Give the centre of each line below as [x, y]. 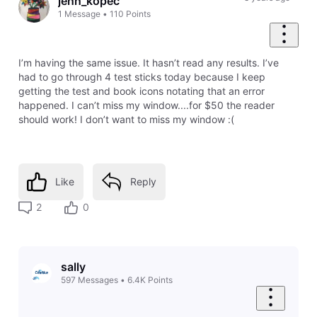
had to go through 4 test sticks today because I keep [142, 77]
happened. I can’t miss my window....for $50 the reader [146, 105]
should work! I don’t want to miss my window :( [126, 120]
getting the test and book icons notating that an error [141, 91]
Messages [98, 280]
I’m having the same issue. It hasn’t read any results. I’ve [148, 63]
